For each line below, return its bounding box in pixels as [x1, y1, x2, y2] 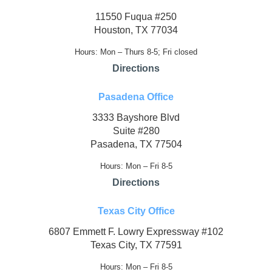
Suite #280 [112, 126, 160, 137]
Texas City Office [97, 206, 175, 217]
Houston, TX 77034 [94, 25, 178, 36]
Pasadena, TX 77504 [90, 139, 182, 150]
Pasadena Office [98, 92, 174, 103]
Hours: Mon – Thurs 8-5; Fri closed [75, 47, 197, 57]
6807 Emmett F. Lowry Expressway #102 [49, 226, 223, 237]
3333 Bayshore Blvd [92, 112, 180, 123]
